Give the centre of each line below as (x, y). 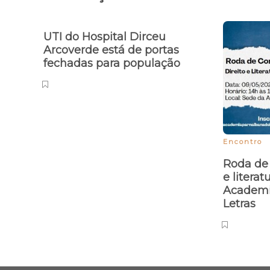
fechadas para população (113, 133)
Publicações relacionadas (134, 64)
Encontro (243, 211)
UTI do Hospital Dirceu (105, 106)
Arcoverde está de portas (111, 119)
